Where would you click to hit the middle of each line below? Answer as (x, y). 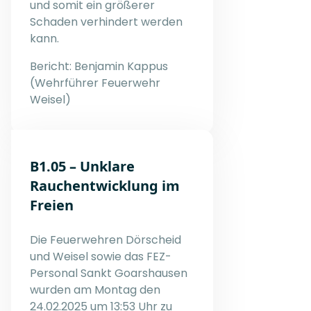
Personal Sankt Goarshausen (109, 273)
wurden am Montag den (95, 289)
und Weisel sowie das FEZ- (101, 256)
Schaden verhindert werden (106, 22)
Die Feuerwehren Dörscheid (106, 239)
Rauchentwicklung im (105, 185)
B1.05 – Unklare (82, 166)
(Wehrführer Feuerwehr (95, 83)
